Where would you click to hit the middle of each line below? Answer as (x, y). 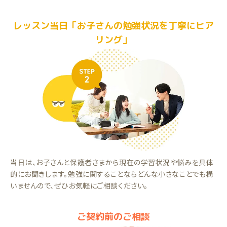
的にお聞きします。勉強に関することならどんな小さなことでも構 (112, 174)
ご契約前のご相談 (113, 217)
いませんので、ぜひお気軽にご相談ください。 (79, 186)
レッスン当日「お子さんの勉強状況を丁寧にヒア (113, 26)
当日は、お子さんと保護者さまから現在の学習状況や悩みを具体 (112, 162)
